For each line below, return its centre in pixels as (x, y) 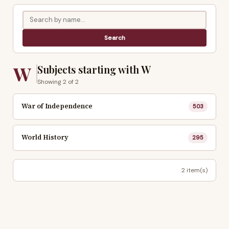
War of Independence (57, 106)
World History (45, 138)
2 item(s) (194, 170)
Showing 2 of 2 (58, 82)
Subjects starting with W (94, 69)
